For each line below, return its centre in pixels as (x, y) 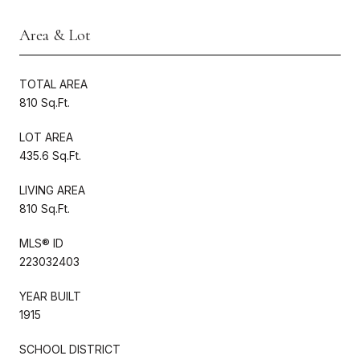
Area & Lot (55, 35)
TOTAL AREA (53, 84)
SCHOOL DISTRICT (70, 349)
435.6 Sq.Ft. (50, 155)
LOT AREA (46, 137)
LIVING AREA (52, 190)
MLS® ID (41, 243)
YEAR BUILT (50, 296)
